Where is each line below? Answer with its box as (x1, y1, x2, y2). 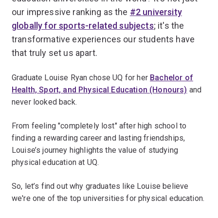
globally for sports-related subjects (12, 20, 154, 31)
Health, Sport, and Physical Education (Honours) (12, 85, 187, 94)
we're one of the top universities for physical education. (12, 193, 205, 203)
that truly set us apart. (12, 47, 97, 58)
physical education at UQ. (12, 157, 99, 167)
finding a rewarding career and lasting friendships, (12, 133, 185, 143)
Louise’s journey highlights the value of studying (12, 145, 178, 155)
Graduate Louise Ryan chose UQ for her (12, 73, 150, 82)
